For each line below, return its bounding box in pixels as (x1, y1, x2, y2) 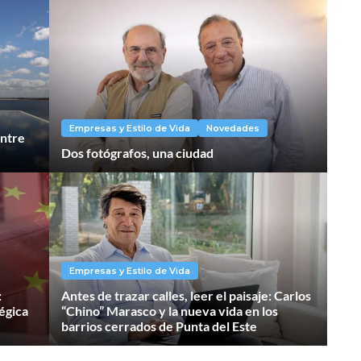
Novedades (206, 122, 260, 135)
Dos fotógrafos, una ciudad (61, 145, 214, 161)
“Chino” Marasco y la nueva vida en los (61, 303, 279, 319)
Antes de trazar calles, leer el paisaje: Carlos (61, 288, 312, 304)
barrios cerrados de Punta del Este (61, 318, 258, 334)
